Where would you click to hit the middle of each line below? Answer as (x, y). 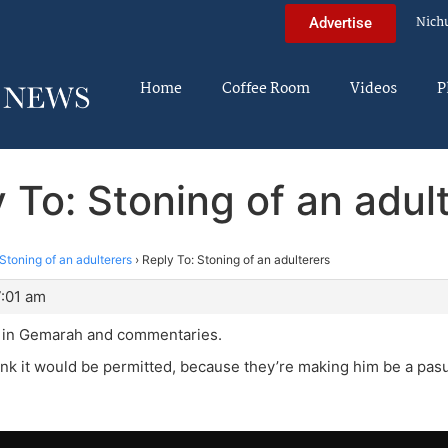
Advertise (340, 22)
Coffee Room (266, 89)
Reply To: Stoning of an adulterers (236, 259)
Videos (373, 89)
